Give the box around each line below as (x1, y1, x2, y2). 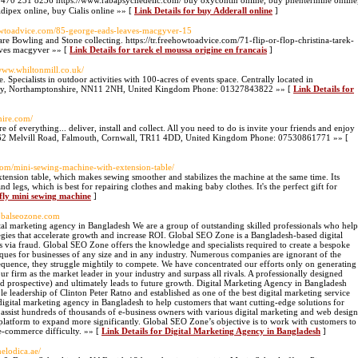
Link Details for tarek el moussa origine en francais (70, 45, 267, 54)
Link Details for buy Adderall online (134, 6, 272, 15)
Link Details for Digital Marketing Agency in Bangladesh (101, 326, 320, 336)
